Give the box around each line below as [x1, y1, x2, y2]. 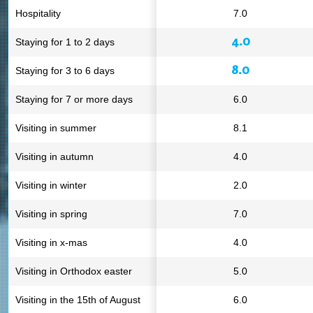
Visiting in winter [15, 180, 87, 191]
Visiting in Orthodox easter [15, 265, 132, 277]
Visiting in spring [15, 208, 87, 219]
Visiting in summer [15, 122, 96, 133]
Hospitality [15, 8, 61, 19]
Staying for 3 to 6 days [15, 65, 115, 76]
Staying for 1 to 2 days [15, 36, 115, 48]
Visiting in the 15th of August [15, 294, 140, 305]
